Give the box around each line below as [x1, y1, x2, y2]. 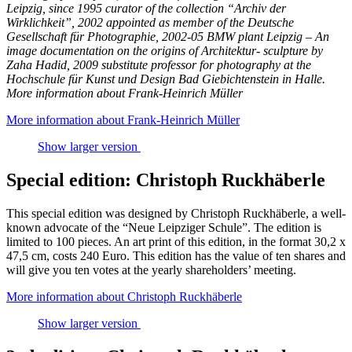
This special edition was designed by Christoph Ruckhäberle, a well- [6, 207, 346, 221]
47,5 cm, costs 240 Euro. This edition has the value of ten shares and [6, 249, 346, 263]
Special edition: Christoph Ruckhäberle [6, 170, 325, 191]
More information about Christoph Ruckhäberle [6, 290, 242, 304]
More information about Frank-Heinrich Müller [6, 86, 243, 101]
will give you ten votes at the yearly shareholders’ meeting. [6, 263, 296, 277]
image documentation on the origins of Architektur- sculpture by [6, 44, 323, 58]
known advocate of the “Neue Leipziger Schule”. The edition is [6, 221, 321, 235]
